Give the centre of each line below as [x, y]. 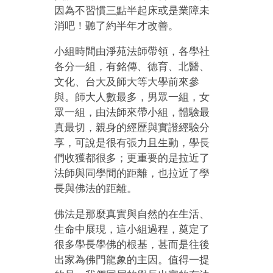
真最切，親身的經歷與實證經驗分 [132, 127]
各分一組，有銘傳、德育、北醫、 [132, 66]
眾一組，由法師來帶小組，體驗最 [132, 112]
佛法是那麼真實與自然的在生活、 [132, 214]
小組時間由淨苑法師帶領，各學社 [132, 51]
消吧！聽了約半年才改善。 [117, 26]
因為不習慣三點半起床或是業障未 [132, 10]
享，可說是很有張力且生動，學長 [132, 143]
